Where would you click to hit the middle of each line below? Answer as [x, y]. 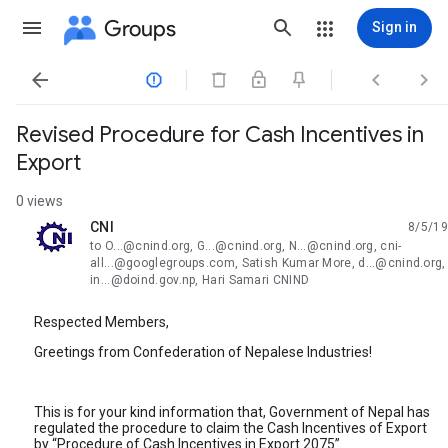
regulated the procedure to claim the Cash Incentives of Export [230, 428]
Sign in [394, 27]
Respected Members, [101, 322]
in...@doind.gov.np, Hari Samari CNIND [200, 280]
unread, [114, 234]
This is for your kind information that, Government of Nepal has [232, 412]
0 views [39, 201]
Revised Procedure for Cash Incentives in [220, 134]
